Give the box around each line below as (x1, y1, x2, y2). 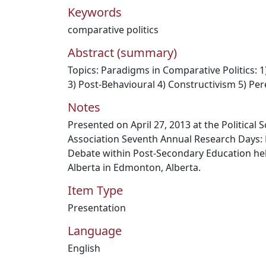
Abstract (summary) (68, 45, 177, 61)
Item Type (68, 182, 123, 198)
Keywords (68, 4, 122, 20)
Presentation (68, 201, 126, 214)
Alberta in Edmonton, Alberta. (68, 161, 201, 174)
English (68, 242, 100, 255)
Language (68, 223, 122, 239)
